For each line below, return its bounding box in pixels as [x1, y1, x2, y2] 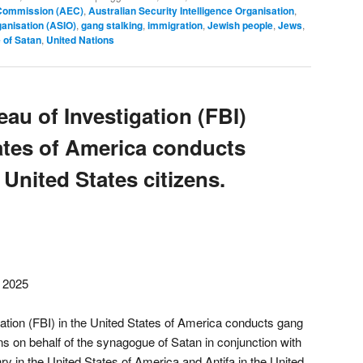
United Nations [46, 32, 114, 47]
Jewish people [207, 17, 273, 32]
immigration [147, 17, 203, 32]
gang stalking [81, 17, 143, 32]
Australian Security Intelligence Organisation [88, 2, 294, 18]
